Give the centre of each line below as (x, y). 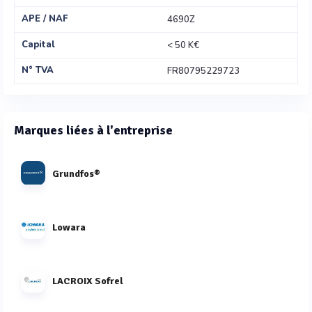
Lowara (69, 227)
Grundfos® (76, 173)
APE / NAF (45, 19)
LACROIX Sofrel (88, 281)
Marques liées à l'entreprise (93, 130)
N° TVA (38, 70)
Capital (38, 45)
